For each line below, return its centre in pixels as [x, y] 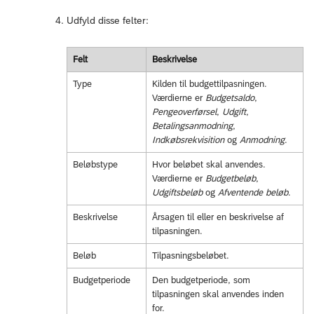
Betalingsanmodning [192, 126]
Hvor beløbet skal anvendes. [209, 165]
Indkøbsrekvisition [188, 140]
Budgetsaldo [230, 98]
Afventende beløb [253, 193]
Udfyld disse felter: [108, 21]
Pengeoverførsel [184, 112]
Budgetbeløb [230, 179]
